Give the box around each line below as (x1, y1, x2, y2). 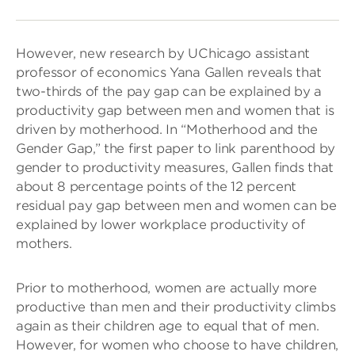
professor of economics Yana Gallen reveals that (16, 65, 322, 80)
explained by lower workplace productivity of (16, 217, 305, 232)
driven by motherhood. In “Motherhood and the (16, 122, 318, 137)
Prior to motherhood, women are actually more (16, 281, 317, 296)
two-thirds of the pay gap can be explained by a (16, 84, 322, 99)
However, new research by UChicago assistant (16, 46, 311, 61)
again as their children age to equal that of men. (16, 319, 319, 334)
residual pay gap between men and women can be (16, 198, 337, 213)
